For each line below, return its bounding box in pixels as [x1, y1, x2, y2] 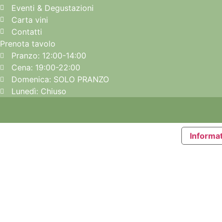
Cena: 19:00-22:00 [11, 62, 80, 73]
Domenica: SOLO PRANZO [11, 74, 109, 85]
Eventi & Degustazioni [11, 3, 94, 13]
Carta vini [11, 15, 48, 25]
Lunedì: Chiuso [11, 86, 66, 97]
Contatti [11, 27, 42, 37]
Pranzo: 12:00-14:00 [11, 51, 86, 61]
